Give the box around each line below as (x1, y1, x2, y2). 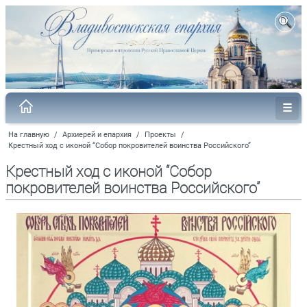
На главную (8, 130, 49, 139)
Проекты (145, 130, 176, 139)
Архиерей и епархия (62, 130, 132, 139)
